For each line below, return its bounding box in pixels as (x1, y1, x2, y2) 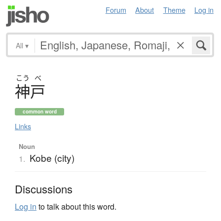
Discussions (15, 181, 73, 196)
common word (22, 108, 57, 115)
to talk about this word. (37, 200, 116, 212)
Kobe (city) (29, 150, 74, 164)
